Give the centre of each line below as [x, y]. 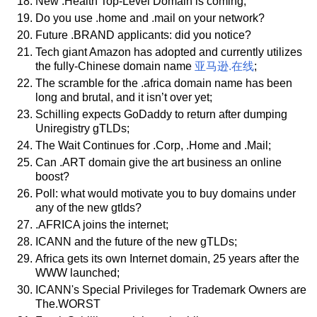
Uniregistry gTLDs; [82, 129]
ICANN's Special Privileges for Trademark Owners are [171, 289]
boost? [52, 176]
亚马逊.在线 [224, 67]
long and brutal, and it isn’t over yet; [124, 98]
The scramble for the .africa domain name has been [164, 83]
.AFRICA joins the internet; [102, 224]
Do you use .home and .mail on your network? [150, 18]
